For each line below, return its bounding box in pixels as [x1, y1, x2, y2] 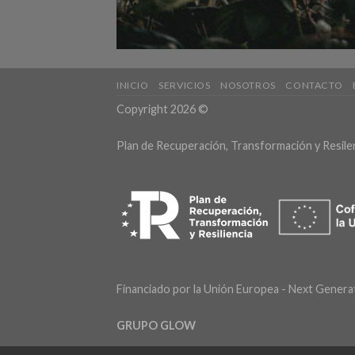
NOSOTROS [220, 78, 276, 91]
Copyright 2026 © [116, 101, 208, 116]
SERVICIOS [158, 78, 211, 91]
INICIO [116, 78, 149, 91]
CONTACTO [285, 78, 343, 91]
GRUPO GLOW [116, 318, 196, 332]
